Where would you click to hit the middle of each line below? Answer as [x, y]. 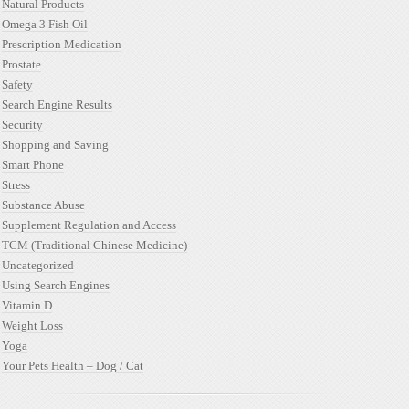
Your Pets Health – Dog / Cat [73, 366]
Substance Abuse [43, 205]
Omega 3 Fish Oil [45, 24]
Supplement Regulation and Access [89, 225]
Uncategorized [38, 265]
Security [22, 125]
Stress [16, 185]
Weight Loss [32, 325]
